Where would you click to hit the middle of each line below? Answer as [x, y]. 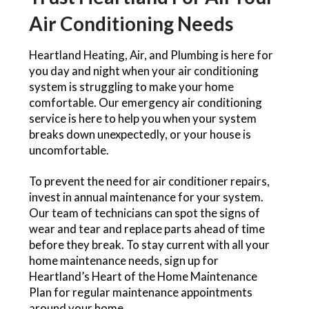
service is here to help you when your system [142, 119]
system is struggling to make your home [131, 87]
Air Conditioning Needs [131, 24]
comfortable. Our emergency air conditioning [145, 103]
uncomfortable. [69, 150]
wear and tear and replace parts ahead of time [147, 229]
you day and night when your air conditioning [143, 71]
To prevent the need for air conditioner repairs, [149, 181]
